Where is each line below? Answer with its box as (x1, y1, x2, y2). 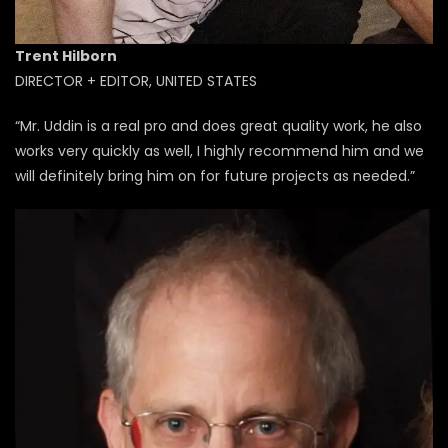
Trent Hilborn (15, 45, 117, 66)
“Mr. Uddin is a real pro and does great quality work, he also (15, 115, 422, 136)
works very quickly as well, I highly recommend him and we (15, 140, 424, 161)
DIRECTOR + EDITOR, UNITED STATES (15, 70, 257, 91)
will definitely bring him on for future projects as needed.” (15, 165, 415, 186)
